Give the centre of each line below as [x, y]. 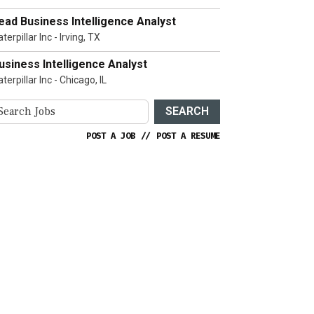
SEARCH [187, 111]
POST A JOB [111, 136]
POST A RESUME [188, 136]
